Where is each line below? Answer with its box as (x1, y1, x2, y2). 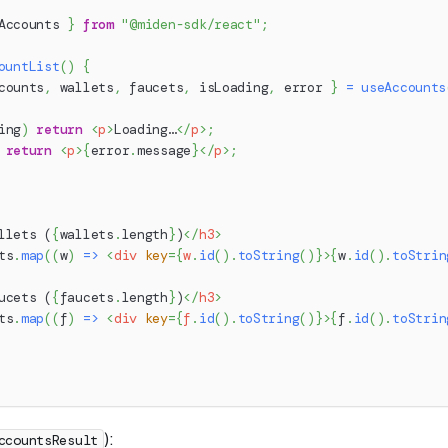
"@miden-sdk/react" (121, 16, 261, 34)
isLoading (191, 79, 269, 97)
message (136, 142, 192, 160)
